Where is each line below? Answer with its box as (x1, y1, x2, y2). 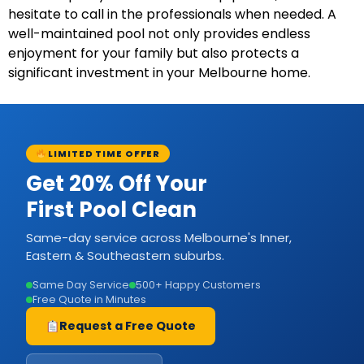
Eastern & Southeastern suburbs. (26, 247, 224, 264)
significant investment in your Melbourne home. (8, 63, 310, 82)
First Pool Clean (26, 195, 197, 224)
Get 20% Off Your (26, 169, 207, 198)
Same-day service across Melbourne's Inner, (26, 229, 292, 246)
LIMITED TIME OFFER (45, 147, 161, 160)
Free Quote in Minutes (32, 292, 146, 306)
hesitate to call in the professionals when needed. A (8, 5, 336, 24)
